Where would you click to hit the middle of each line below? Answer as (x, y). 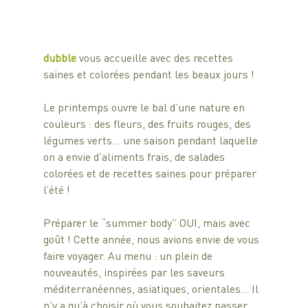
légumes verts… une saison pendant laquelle (152, 140)
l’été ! (58, 189)
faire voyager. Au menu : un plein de (129, 255)
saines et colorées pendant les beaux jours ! (150, 74)
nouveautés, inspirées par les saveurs (135, 272)
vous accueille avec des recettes (157, 57)
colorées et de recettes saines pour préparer (151, 173)
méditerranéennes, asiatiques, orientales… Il (152, 288)
